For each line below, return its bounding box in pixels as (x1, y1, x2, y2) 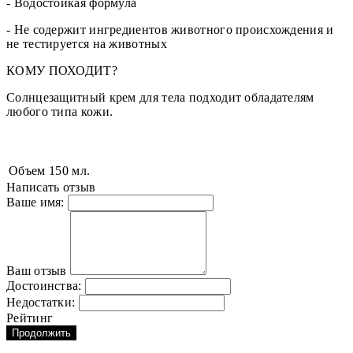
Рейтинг (6, 311, 54, 325)
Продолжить (12, 327, 71, 340)
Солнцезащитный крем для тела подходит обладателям (6, 91, 314, 105)
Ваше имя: (6, 195, 65, 210)
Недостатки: (6, 295, 76, 310)
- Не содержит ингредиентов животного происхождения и (6, 23, 334, 37)
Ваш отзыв (6, 264, 67, 278)
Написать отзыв (6, 180, 96, 195)
